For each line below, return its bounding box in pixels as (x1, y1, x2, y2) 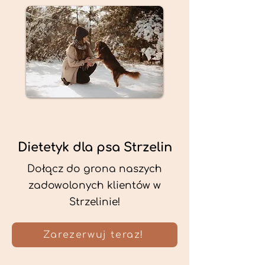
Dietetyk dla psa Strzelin (17, 140, 172, 154)
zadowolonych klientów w (28, 180, 161, 191)
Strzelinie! (69, 196, 121, 208)
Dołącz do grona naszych (27, 163, 162, 174)
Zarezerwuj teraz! (43, 230, 144, 240)
